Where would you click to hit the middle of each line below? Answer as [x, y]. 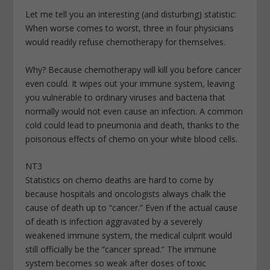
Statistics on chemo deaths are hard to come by [120, 180]
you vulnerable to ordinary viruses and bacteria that [126, 97]
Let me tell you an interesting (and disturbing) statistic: [131, 14]
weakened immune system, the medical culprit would [129, 236]
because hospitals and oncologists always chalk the [126, 194]
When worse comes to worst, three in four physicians [130, 28]
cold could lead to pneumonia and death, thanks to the [133, 125]
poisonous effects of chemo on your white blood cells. [132, 139]
